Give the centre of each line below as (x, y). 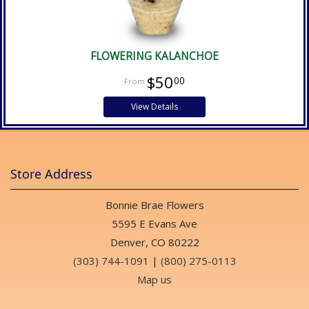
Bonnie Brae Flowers (154, 205)
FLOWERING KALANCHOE (154, 56)
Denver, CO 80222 (154, 242)
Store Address (51, 173)
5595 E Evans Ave (154, 223)
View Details (154, 106)
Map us (154, 279)
